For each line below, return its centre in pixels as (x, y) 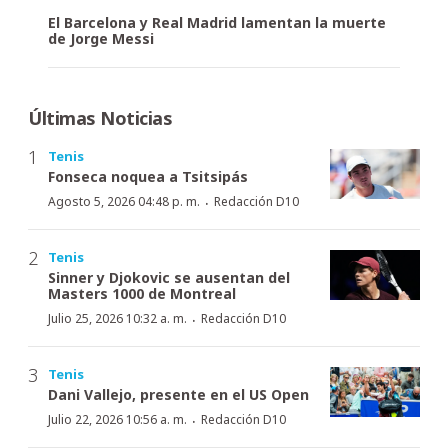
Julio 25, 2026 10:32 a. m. (117, 318)
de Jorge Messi (101, 38)
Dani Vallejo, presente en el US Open (178, 394)
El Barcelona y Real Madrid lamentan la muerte (217, 22)
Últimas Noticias (100, 117)
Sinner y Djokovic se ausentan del (169, 277)
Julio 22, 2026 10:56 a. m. (117, 419)
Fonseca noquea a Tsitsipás (148, 176)
